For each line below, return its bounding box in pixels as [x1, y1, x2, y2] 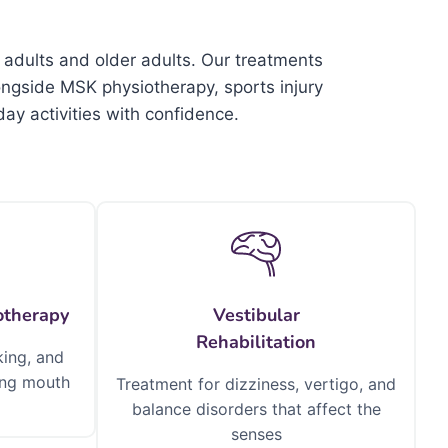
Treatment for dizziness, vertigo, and [116, 374, 396, 394]
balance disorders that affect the [131, 399, 381, 419]
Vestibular [212, 303, 300, 327]
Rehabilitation [196, 330, 316, 354]
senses [230, 424, 282, 444]
